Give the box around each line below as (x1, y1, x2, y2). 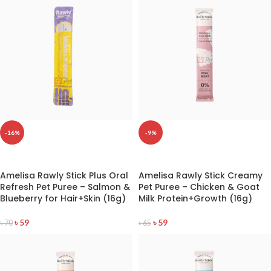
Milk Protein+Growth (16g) (139, 192, 252, 205)
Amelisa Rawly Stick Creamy (139, 169, 263, 182)
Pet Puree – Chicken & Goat (139, 181, 260, 194)
